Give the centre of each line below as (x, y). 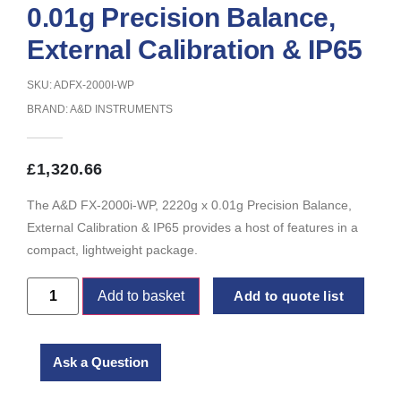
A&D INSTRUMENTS (121, 109)
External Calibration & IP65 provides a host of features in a (192, 228)
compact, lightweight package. (112, 250)
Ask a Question (101, 362)
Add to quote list (289, 295)
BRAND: (48, 109)
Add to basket (141, 295)
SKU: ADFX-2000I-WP (81, 85)
